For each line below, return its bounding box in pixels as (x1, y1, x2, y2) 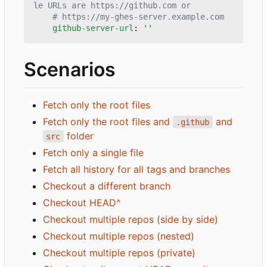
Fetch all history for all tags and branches (43, 163, 230, 175)
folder (63, 129, 94, 142)
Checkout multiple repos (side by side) (43, 213, 218, 225)
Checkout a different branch (43, 179, 170, 192)
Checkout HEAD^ (43, 196, 121, 209)
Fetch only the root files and (43, 115, 173, 128)
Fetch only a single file (43, 146, 144, 159)
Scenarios (24, 58, 116, 82)
